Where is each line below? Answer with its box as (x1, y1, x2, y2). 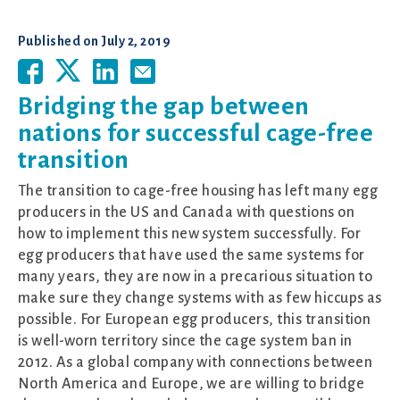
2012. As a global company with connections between (18, 354, 373, 371)
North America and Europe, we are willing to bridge (18, 375, 365, 392)
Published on (18, 33, 102, 48)
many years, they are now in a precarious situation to (18, 268, 373, 285)
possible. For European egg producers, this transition (18, 311, 371, 328)
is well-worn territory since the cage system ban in (18, 332, 353, 349)
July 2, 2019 (101, 33, 171, 48)
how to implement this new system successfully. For (18, 225, 362, 242)
